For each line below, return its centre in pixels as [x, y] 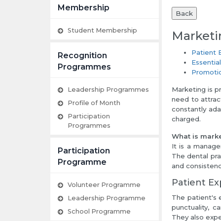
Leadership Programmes [108, 90]
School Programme [99, 212]
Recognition [82, 56]
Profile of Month [94, 103]
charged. [186, 119]
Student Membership [102, 31]
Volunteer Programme [104, 185]
